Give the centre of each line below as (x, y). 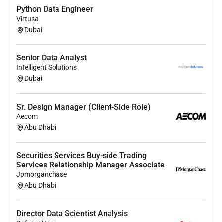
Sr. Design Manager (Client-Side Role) (83, 107)
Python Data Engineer (55, 9)
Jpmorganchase (42, 174)
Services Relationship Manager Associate (90, 165)
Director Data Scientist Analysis (72, 213)
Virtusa (28, 19)
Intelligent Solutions (47, 67)
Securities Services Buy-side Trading (82, 155)
